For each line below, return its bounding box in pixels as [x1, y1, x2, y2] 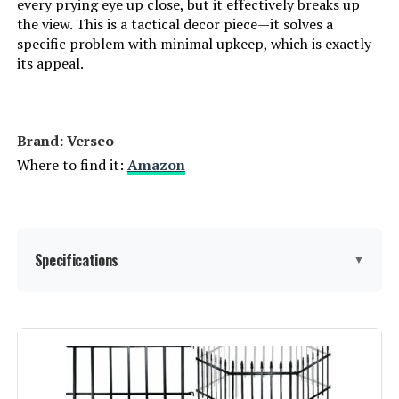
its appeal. [16, 53, 84, 74]
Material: [34, 319, 85, 333]
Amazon [126, 155, 185, 175]
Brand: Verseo [16, 131, 114, 151]
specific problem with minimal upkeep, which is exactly [16, 34, 371, 54]
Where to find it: [16, 155, 127, 175]
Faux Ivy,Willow [297, 319, 365, 331]
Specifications [34, 249, 119, 272]
